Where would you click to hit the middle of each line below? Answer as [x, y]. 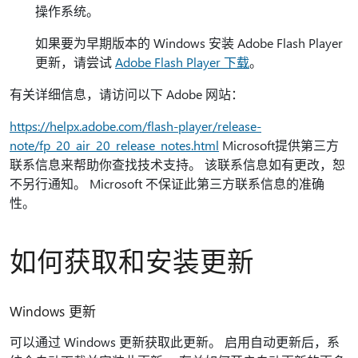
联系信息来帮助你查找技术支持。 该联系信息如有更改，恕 [177, 164]
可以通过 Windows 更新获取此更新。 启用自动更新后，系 [175, 342]
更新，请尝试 [75, 62]
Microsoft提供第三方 [279, 145]
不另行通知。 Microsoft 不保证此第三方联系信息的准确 [167, 183]
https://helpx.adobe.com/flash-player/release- [135, 126]
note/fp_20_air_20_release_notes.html [114, 145]
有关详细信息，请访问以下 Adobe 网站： [127, 94]
